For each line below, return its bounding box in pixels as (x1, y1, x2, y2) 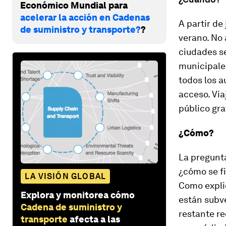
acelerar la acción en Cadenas (20, 12, 150, 23)
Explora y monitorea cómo (21, 189, 135, 200)
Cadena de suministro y (21, 201, 122, 212)
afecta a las (70, 213, 120, 224)
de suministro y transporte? (20, 24, 141, 35)
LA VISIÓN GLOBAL (25, 171, 106, 181)
